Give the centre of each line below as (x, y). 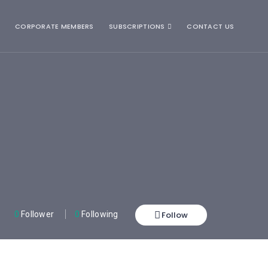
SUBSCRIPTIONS (137, 26)
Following (99, 214)
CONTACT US (211, 26)
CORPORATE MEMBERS (54, 26)
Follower (36, 214)
